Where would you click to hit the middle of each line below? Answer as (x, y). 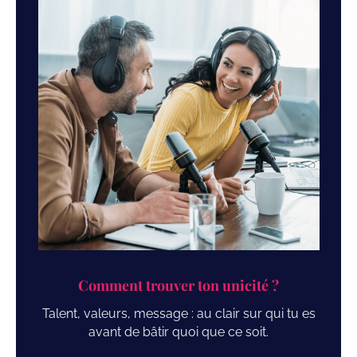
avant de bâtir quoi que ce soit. (178, 331)
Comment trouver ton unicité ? (178, 285)
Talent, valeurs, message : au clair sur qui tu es (178, 313)
